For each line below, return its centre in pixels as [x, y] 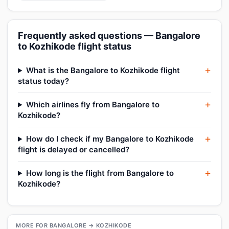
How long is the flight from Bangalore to [100, 173]
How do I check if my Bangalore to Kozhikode [110, 139]
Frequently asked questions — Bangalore [109, 36]
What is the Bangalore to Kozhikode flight [103, 70]
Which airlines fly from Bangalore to [93, 105]
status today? [43, 81]
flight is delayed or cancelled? [74, 150]
